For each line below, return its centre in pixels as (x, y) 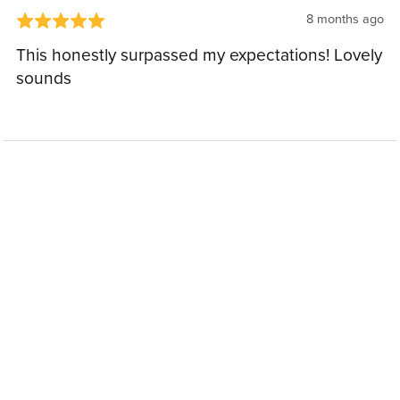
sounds (43, 79)
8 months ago (346, 20)
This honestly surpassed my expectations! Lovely (199, 55)
